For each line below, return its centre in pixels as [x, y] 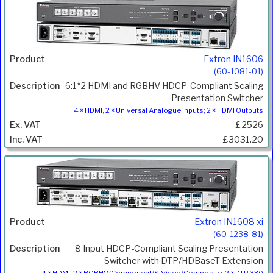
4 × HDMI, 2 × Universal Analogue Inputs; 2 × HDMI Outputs [168, 110]
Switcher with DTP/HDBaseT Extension [184, 261]
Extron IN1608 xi [229, 222]
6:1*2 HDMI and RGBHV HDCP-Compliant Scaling [164, 86]
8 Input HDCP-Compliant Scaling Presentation [169, 249]
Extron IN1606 [233, 59]
